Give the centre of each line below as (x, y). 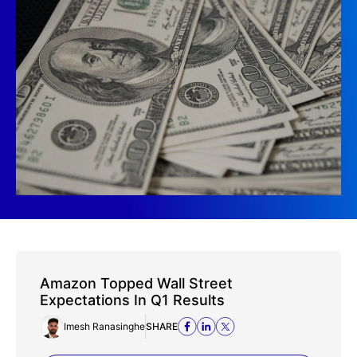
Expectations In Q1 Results (132, 300)
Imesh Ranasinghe (104, 326)
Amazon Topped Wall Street (136, 283)
